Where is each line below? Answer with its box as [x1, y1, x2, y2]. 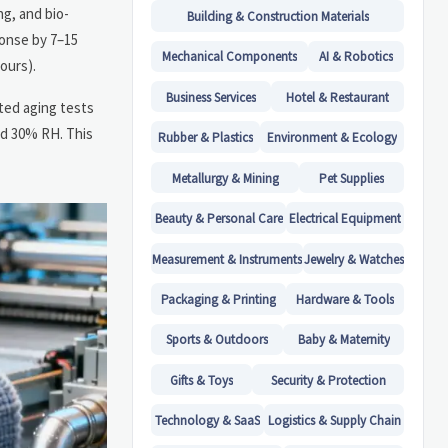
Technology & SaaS [155, 412, 261, 430]
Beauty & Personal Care [154, 210, 283, 228]
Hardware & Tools [296, 291, 395, 309]
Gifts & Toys [170, 371, 234, 389]
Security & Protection [270, 371, 386, 389]
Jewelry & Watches [303, 250, 404, 268]
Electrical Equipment [289, 210, 402, 228]
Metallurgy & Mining [171, 169, 279, 187]
